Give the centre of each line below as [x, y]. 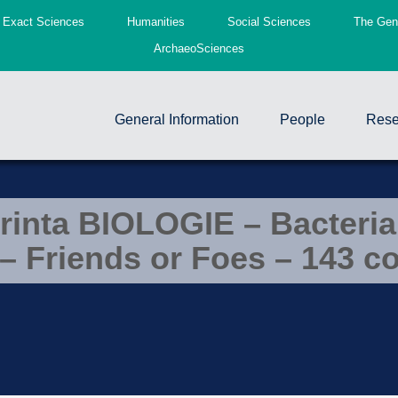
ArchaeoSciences [199, 48]
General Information [177, 119]
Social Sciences [269, 22]
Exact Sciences [43, 22]
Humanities [155, 22]
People [302, 119]
